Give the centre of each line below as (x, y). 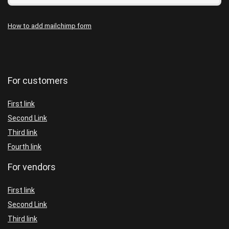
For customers (38, 80)
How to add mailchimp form (50, 26)
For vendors (32, 167)
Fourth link (25, 146)
